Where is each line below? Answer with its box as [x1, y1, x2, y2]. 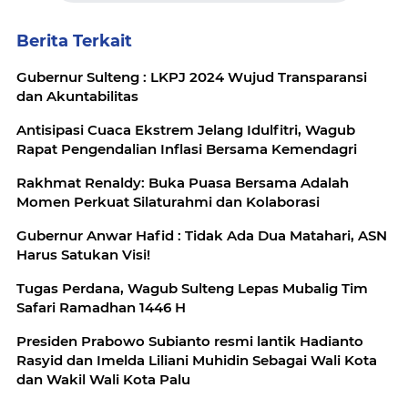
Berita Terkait [16, 31, 132, 51]
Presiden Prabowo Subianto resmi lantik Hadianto [16, 332, 363, 350]
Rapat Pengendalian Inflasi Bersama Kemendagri [16, 140, 357, 158]
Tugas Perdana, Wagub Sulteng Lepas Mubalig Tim [16, 280, 368, 297]
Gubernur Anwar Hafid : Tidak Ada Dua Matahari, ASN [16, 227, 387, 244]
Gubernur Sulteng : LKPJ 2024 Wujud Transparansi [16, 68, 367, 86]
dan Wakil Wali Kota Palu [16, 371, 190, 388]
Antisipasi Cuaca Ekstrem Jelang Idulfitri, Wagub [16, 121, 355, 138]
